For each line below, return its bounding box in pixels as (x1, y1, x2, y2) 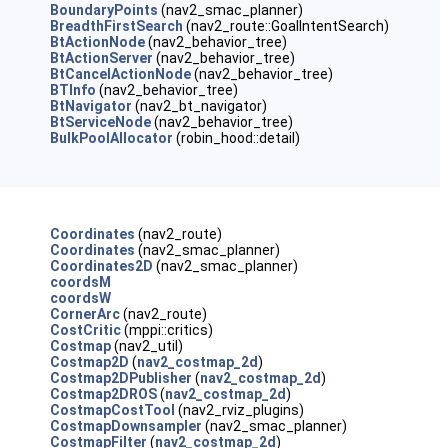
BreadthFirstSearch (49, 18, 183, 34)
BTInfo (49, 82, 96, 98)
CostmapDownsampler (49, 418, 202, 434)
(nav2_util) (110, 338, 183, 354)
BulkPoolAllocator (49, 130, 173, 146)
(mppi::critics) (120, 322, 213, 338)
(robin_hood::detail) (172, 130, 300, 146)
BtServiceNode (49, 114, 151, 130)
